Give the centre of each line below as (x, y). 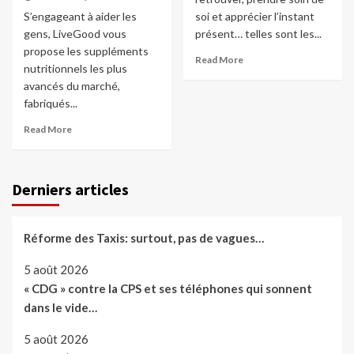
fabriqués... (51, 104)
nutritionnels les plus (75, 69)
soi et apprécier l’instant (254, 17)
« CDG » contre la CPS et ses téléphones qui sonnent (168, 289)
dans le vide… (60, 308)
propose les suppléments (86, 51)
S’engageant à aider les (80, 17)
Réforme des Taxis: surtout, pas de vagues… (144, 238)
